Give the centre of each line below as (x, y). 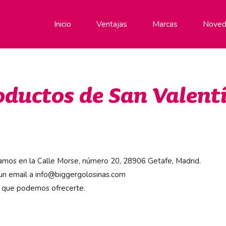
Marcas (165, 24)
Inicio (63, 24)
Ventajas (112, 24)
